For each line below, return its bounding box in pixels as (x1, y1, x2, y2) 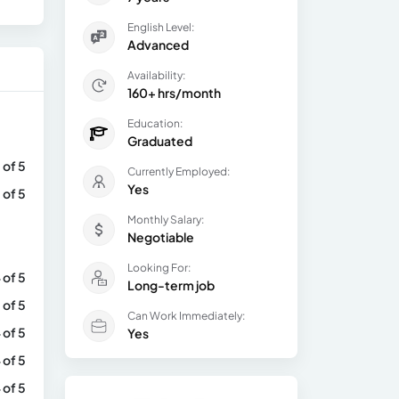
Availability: (127, 69, 185, 82)
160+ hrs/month (127, 85, 221, 101)
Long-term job (127, 277, 215, 293)
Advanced (127, 37, 189, 53)
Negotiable (127, 229, 194, 245)
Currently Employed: (127, 165, 230, 178)
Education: (127, 117, 183, 130)
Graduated (127, 133, 192, 149)
